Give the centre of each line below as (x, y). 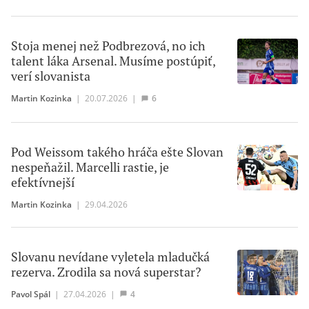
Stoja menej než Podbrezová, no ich (108, 46)
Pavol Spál (31, 293)
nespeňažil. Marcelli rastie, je (90, 167)
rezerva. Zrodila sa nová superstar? (106, 272)
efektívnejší (43, 182)
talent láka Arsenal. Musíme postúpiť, (113, 61)
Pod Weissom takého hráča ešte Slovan (117, 152)
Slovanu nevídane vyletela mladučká (110, 257)
